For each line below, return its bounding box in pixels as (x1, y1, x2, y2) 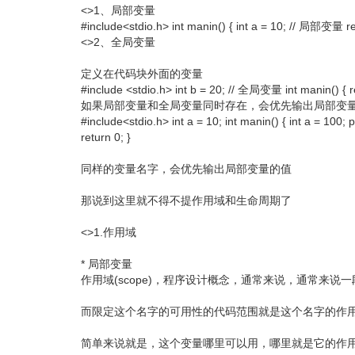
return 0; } (81, 131, 131, 144)
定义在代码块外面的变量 (81, 67, 203, 81)
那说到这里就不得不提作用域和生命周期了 (81, 194, 292, 208)
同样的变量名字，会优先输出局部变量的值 (81, 162, 292, 176)
